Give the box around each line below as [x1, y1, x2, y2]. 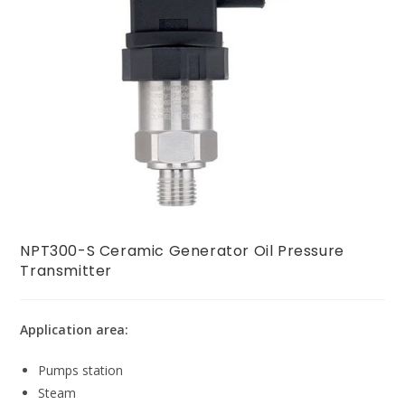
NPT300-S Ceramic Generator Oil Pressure [20, 240, 344, 262]
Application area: [20, 321, 129, 339]
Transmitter [20, 260, 113, 282]
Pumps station [38, 362, 124, 380]
